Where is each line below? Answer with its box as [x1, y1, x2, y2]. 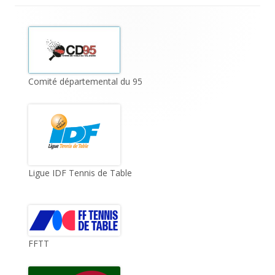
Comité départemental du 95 [28, 75, 142, 87]
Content [14, 32, 63, 49]
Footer [14, 10, 54, 28]
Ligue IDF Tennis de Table [28, 167, 132, 179]
